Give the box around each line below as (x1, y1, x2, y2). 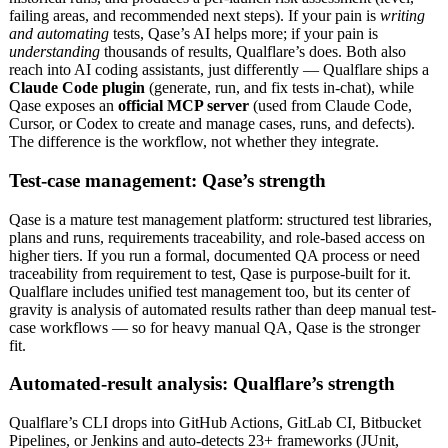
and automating (9, 25, 109, 43)
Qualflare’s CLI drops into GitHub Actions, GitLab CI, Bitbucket (9, 414, 421, 431)
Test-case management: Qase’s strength (9, 169, 326, 191)
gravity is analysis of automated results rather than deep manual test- (9, 300, 436, 318)
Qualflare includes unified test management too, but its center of (9, 282, 410, 300)
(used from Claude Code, (249, 97, 412, 115)
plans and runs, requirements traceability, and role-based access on (9, 228, 425, 246)
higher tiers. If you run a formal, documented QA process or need (9, 246, 420, 264)
